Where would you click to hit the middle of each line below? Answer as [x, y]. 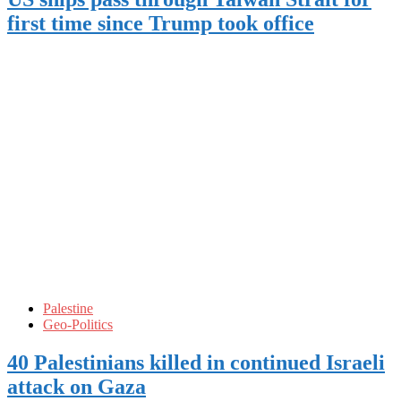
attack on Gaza [77, 386]
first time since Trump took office [161, 23]
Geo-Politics [78, 324]
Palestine [68, 308]
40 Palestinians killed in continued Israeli [196, 362]
